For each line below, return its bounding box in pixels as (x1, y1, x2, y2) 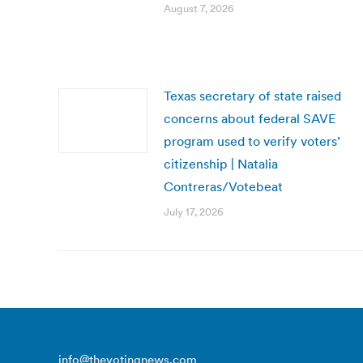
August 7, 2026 (164, 2, 234, 15)
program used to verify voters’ (164, 133, 340, 149)
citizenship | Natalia (164, 156, 278, 172)
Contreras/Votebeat (164, 178, 283, 194)
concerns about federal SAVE (164, 110, 335, 126)
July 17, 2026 (164, 205, 224, 219)
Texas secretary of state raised (164, 88, 341, 104)
